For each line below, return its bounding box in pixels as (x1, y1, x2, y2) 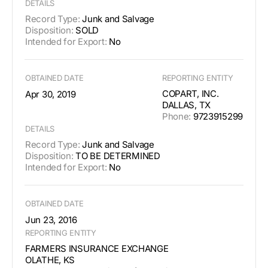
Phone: (162, 110, 191, 122)
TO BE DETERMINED (73, 150, 160, 162)
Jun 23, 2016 (25, 214, 77, 226)
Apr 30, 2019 (25, 88, 76, 100)
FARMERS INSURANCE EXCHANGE (25, 242, 169, 254)
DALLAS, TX (162, 99, 211, 111)
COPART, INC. (162, 87, 219, 99)
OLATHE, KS (25, 254, 75, 266)
